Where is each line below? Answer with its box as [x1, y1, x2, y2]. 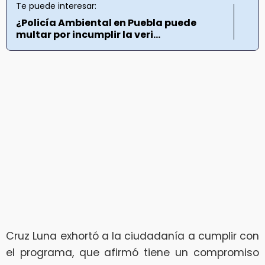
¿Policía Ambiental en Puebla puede [16, 15, 196, 30]
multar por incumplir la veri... [16, 27, 160, 41]
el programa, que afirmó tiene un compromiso [6, 245, 259, 260]
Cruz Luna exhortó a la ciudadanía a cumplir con [6, 229, 259, 244]
